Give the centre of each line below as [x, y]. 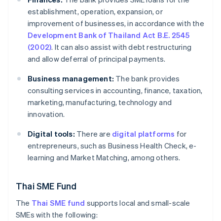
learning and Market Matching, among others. [104, 158]
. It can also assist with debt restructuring [122, 47]
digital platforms [144, 134]
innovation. [46, 114]
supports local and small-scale [138, 203]
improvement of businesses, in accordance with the [116, 23]
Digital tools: [51, 134]
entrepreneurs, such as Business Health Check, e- [112, 146]
